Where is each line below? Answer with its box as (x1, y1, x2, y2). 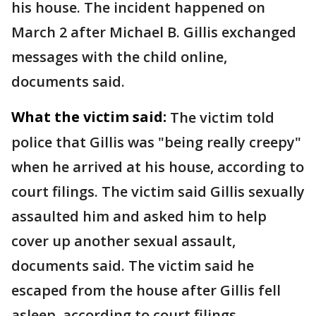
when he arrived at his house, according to (11, 157, 304, 176)
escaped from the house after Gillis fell (11, 281, 281, 300)
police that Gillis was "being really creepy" (11, 133, 301, 152)
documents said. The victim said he (11, 256, 254, 275)
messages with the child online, (11, 47, 227, 66)
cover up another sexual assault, (11, 231, 236, 250)
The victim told (170, 108, 274, 127)
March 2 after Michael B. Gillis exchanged (11, 23, 296, 42)
